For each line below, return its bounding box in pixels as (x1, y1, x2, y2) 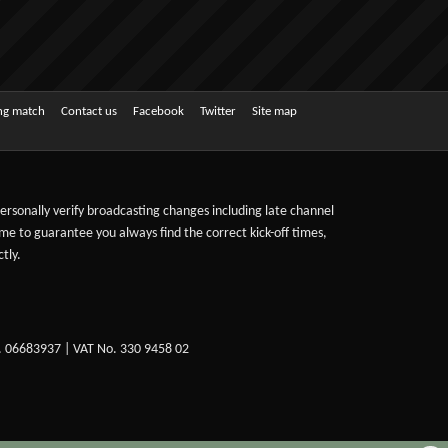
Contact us (61, 104, 117, 118)
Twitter (200, 104, 236, 118)
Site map (252, 104, 297, 118)
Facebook (133, 104, 184, 118)
